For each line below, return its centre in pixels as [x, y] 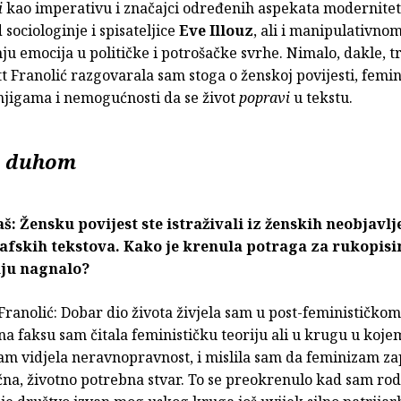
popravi [266, 98]
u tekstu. [323, 98]
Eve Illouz [216, 31]
